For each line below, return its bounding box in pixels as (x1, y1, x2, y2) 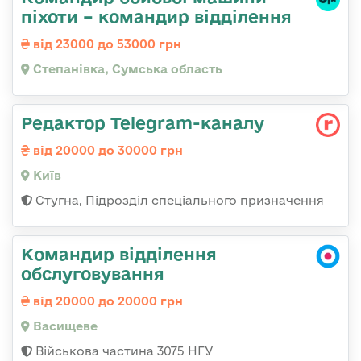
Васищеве (30, 319, 98, 334)
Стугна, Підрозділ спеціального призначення (32, 193, 324, 208)
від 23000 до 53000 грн (30, 37, 181, 52)
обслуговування (21, 263, 164, 284)
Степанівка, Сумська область (30, 62, 222, 77)
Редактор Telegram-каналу (21, 113, 264, 133)
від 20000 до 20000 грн (30, 294, 183, 309)
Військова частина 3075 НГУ (32, 344, 214, 359)
